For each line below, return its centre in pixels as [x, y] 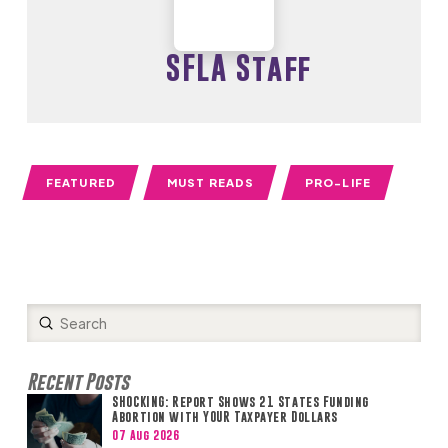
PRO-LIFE [337, 182]
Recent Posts [77, 381]
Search [49, 332]
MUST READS [210, 182]
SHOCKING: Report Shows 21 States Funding [240, 401]
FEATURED [80, 182]
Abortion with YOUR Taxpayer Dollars [225, 416]
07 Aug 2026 [146, 434]
